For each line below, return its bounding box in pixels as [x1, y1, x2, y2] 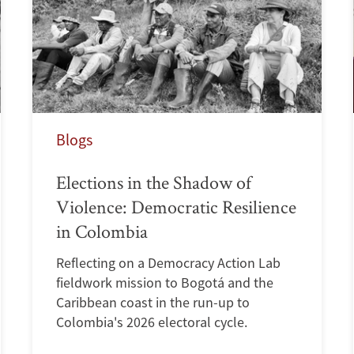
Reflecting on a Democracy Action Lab [55, 253, 281, 272]
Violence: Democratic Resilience [55, 194, 296, 219]
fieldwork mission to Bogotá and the [55, 273, 273, 292]
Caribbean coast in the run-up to [55, 292, 250, 311]
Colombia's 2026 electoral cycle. [55, 312, 247, 331]
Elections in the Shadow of [55, 169, 251, 194]
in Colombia [55, 218, 148, 243]
